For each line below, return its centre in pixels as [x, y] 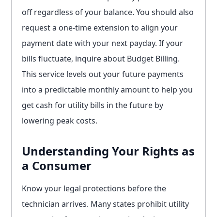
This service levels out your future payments [103, 74]
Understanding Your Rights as [108, 151]
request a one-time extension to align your [100, 28]
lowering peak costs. [60, 121]
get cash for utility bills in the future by [93, 105]
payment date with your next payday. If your [102, 43]
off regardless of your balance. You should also [108, 12]
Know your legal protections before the [94, 188]
